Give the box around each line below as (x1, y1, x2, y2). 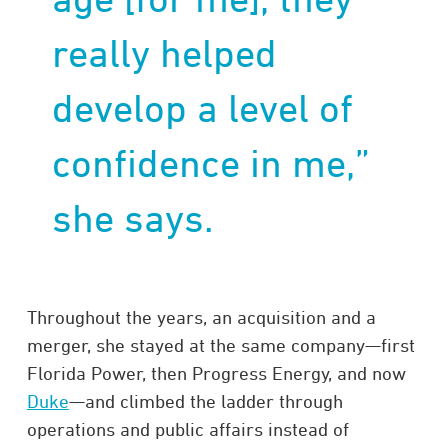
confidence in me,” (52, 140, 371, 186)
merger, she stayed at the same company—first (26, 333, 415, 356)
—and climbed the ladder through (68, 389, 343, 412)
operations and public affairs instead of (26, 417, 349, 440)
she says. (52, 195, 214, 241)
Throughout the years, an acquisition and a (26, 305, 376, 328)
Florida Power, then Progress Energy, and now (26, 361, 406, 384)
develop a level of (52, 85, 354, 131)
